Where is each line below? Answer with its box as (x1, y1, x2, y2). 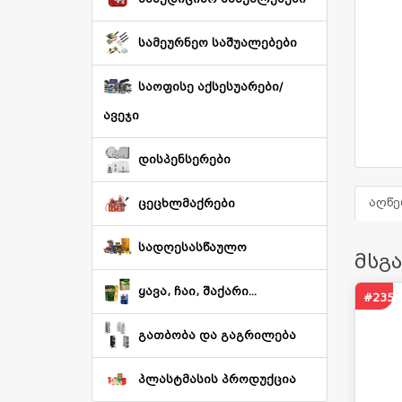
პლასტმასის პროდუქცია (138, 372, 296, 386)
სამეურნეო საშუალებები (138, 36, 297, 49)
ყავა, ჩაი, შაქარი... (138, 284, 257, 298)
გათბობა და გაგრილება (138, 328, 296, 342)
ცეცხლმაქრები (138, 197, 235, 210)
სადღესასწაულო (138, 240, 247, 254)
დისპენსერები (138, 153, 231, 166)
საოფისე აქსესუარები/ (138, 80, 283, 93)
